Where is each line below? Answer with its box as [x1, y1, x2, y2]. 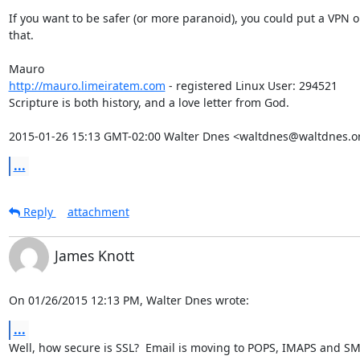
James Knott [54, 245, 134, 265]
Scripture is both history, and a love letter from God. [8, 94, 289, 110]
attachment [67, 203, 129, 219]
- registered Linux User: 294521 [165, 77, 337, 93]
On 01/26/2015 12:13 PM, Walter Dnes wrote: [8, 292, 249, 308]
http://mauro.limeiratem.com [8, 77, 166, 93]
